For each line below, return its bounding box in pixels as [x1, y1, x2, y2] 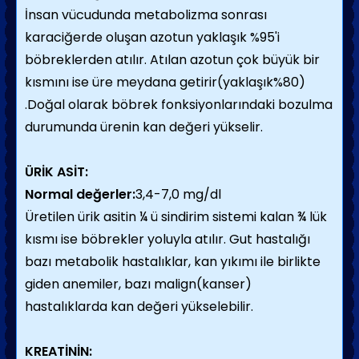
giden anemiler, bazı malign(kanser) [25, 275, 252, 293]
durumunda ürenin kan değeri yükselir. [25, 118, 263, 136]
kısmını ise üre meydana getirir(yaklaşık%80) [25, 73, 305, 91]
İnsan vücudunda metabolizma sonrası [25, 6, 267, 24]
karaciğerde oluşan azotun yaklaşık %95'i [25, 28, 280, 46]
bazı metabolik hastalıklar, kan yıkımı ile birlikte [25, 252, 321, 271]
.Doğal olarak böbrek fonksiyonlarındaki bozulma [25, 95, 333, 114]
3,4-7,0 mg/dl [135, 185, 221, 204]
